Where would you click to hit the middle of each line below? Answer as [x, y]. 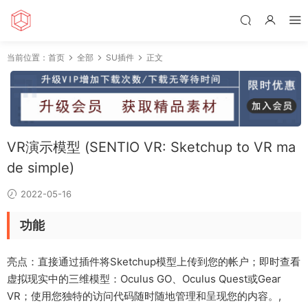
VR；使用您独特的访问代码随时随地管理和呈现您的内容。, [144, 296]
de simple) [41, 168]
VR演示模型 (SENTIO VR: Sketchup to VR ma [151, 147]
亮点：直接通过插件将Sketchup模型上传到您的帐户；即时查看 [154, 262]
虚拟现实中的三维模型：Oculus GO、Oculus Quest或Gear [144, 279]
